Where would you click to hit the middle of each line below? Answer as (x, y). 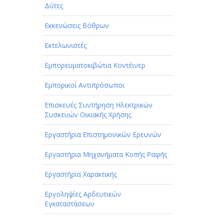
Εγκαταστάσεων (70, 204)
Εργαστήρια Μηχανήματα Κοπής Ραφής (106, 155)
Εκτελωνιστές (66, 46)
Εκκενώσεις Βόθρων (77, 26)
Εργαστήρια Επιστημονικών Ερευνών (103, 135)
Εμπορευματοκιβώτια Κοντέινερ (95, 65)
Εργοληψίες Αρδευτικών (83, 194)
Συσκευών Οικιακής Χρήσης (88, 115)
